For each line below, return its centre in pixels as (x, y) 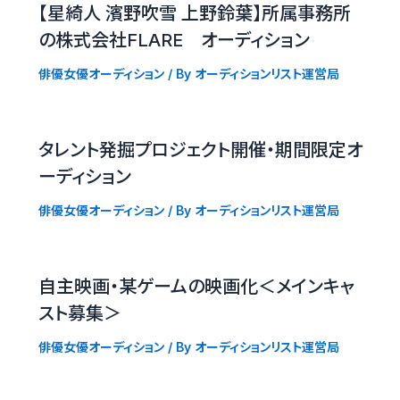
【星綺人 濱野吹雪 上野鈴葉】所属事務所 (194, 13)
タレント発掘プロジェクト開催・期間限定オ (200, 150)
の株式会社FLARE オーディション (174, 40)
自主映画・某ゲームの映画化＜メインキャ (196, 286)
